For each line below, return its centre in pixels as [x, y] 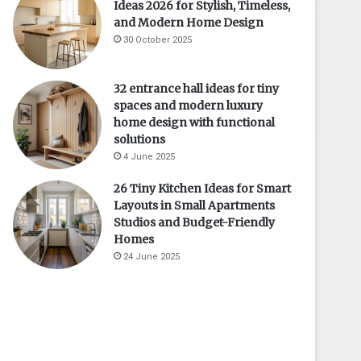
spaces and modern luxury [189, 105]
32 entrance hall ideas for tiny [197, 88]
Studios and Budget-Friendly [195, 222]
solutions [140, 139]
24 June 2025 [152, 256]
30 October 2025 [158, 39]
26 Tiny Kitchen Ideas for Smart [203, 188]
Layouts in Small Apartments [195, 205]
